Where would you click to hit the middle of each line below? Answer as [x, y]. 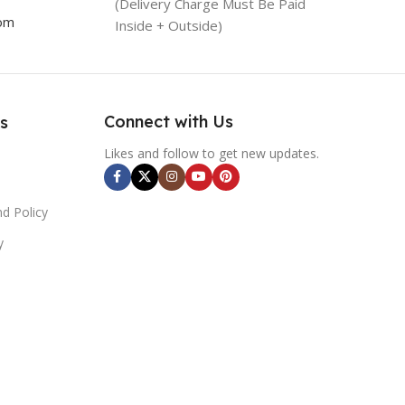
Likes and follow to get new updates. [211, 153]
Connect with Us [168, 121]
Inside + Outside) [169, 25]
